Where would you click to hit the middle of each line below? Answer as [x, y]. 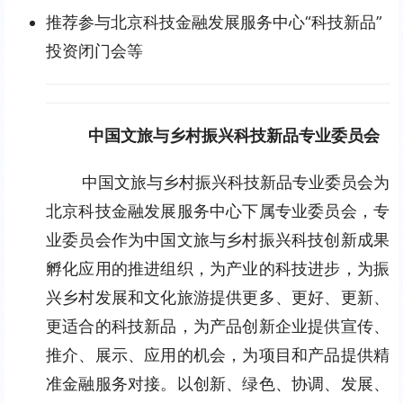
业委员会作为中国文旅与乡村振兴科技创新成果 [218, 240]
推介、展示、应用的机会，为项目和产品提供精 [218, 355]
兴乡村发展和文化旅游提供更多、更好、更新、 [218, 297]
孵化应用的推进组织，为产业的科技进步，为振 [218, 269]
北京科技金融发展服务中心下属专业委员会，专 [218, 211]
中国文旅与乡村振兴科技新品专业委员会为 [236, 182]
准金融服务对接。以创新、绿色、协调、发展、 [218, 384]
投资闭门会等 [94, 51]
